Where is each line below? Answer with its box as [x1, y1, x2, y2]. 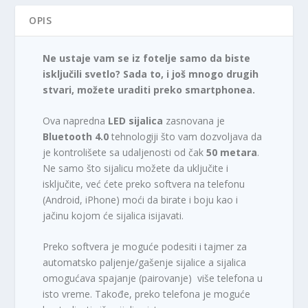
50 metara [206, 145, 258, 159]
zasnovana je [163, 113, 225, 127]
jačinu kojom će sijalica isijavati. [43, 208, 184, 222]
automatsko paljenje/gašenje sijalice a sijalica [43, 256, 247, 269]
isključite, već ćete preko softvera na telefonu [43, 177, 245, 190]
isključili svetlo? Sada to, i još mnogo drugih [43, 67, 259, 80]
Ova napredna [43, 113, 109, 127]
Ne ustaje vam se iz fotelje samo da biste [43, 51, 251, 65]
